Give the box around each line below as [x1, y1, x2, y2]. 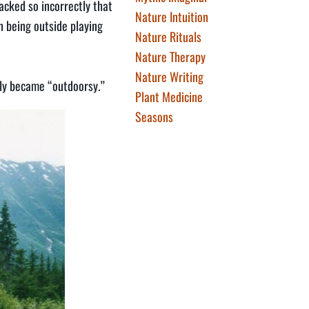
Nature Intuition [135, 8, 208, 26]
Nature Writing [135, 68, 203, 86]
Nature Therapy [135, 48, 206, 66]
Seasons [135, 108, 173, 126]
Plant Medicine [135, 88, 203, 106]
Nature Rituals [135, 28, 201, 46]
